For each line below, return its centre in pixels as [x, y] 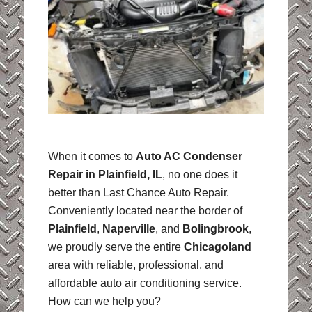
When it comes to [92, 156]
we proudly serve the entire [116, 247]
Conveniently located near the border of [145, 210]
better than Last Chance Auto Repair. [138, 192]
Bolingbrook [215, 228]
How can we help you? [104, 301]
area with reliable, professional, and [135, 265]
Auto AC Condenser [189, 156]
